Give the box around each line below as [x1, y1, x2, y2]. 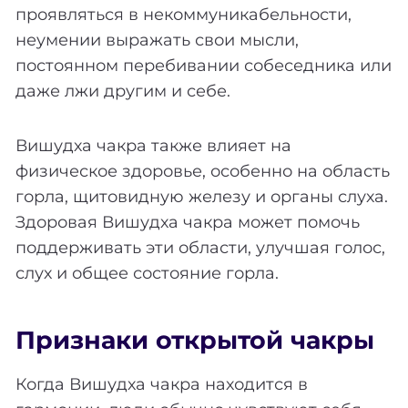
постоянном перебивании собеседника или [15, 55, 392, 76]
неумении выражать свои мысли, [15, 29, 299, 50]
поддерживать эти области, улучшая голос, [15, 237, 385, 258]
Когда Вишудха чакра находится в [15, 373, 308, 394]
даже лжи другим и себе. [15, 80, 230, 101]
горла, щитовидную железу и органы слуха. [15, 186, 388, 207]
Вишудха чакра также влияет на [15, 135, 291, 156]
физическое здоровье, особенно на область [15, 160, 390, 181]
